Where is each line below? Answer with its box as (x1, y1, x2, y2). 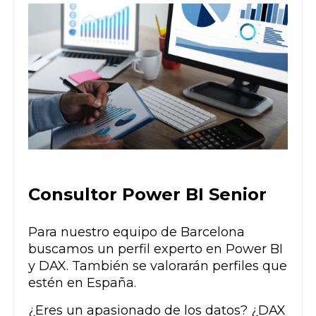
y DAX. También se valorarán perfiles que (28, 258, 287, 274)
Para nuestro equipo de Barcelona (28, 224, 245, 241)
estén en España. (28, 275, 136, 291)
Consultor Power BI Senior (28, 183, 267, 205)
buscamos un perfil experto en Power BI (28, 241, 283, 257)
